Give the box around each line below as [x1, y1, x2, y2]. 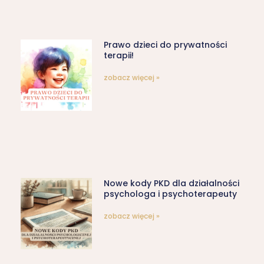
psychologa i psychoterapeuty [103, 188, 237, 200]
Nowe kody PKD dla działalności [103, 177, 239, 190]
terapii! [103, 49, 134, 61]
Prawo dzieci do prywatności [103, 38, 227, 51]
